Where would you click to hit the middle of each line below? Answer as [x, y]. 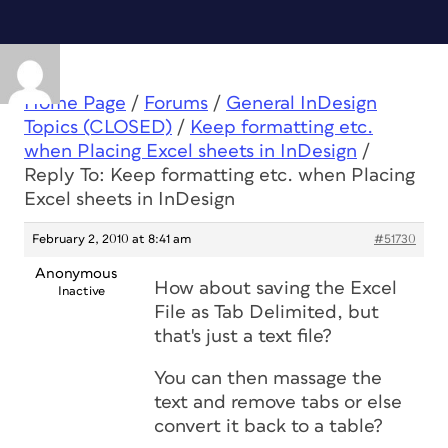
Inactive [81, 291]
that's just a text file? [243, 336]
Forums [176, 103]
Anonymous [75, 273]
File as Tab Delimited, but [266, 312]
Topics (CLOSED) [98, 127]
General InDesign [301, 103]
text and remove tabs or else [278, 402]
